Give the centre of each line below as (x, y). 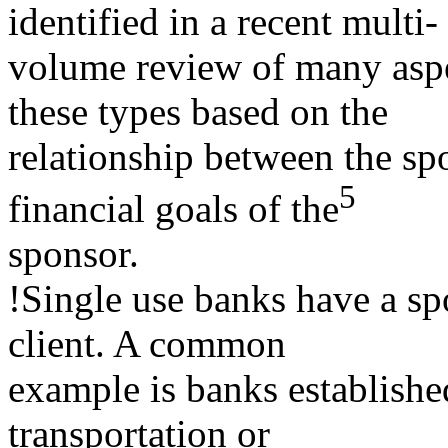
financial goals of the (173, 208)
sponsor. (73, 253)
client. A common (147, 343)
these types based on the (198, 111)
